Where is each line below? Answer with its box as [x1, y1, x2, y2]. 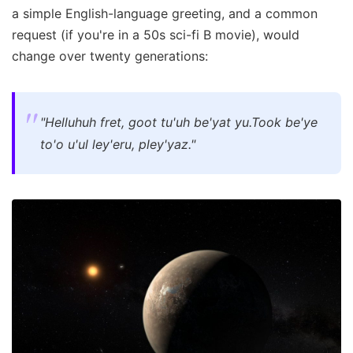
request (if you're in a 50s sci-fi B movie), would [12, 27, 299, 43]
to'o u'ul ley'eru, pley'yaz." [40, 136, 195, 153]
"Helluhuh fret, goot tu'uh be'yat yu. [40, 114, 251, 131]
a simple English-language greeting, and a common [12, 6, 318, 22]
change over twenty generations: [12, 48, 208, 65]
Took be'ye [251, 114, 318, 131]
